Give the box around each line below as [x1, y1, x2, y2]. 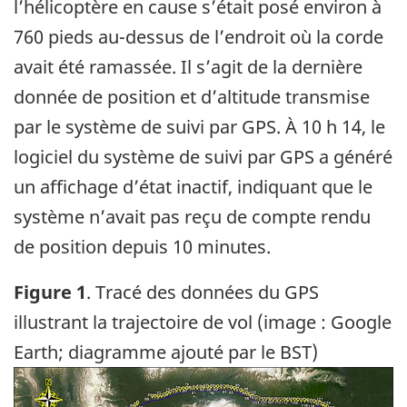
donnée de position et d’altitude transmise [14, 84, 370, 109]
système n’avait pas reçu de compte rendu [14, 203, 371, 229]
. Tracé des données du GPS [86, 279, 319, 304]
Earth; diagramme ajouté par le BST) [14, 339, 318, 364]
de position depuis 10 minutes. [14, 233, 271, 259]
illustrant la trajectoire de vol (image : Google [14, 309, 392, 334]
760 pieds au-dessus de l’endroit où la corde [14, 24, 383, 49]
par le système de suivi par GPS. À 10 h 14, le [14, 114, 385, 139]
